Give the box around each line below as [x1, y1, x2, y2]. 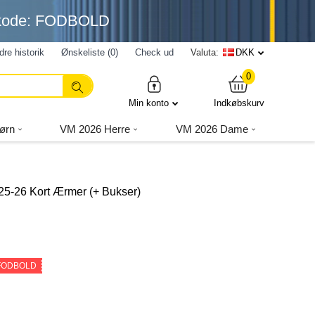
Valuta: [191, 47, 219, 58]
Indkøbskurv [214, 98, 264, 108]
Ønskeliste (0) [61, 47, 118, 58]
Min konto [129, 98, 169, 108]
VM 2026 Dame [176, 123, 249, 135]
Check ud [135, 47, 174, 58]
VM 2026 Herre [60, 123, 131, 135]
